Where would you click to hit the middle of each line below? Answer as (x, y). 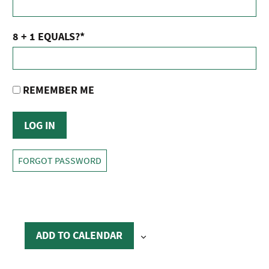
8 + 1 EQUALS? (46, 37)
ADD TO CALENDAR (79, 235)
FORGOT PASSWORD (60, 161)
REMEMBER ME (57, 90)
